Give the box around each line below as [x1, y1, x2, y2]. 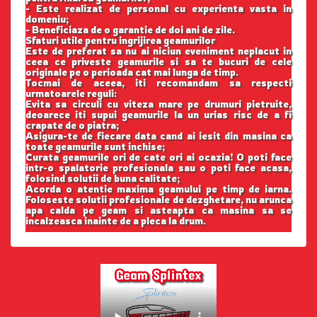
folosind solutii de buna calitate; [25, 172, 180, 184]
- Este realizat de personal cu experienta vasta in [25, 2, 292, 14]
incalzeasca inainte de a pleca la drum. [25, 214, 206, 226]
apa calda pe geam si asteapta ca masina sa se [25, 204, 292, 216]
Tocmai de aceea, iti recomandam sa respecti [25, 76, 292, 88]
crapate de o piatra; [25, 119, 119, 131]
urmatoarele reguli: [25, 87, 117, 99]
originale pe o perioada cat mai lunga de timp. [25, 66, 238, 78]
